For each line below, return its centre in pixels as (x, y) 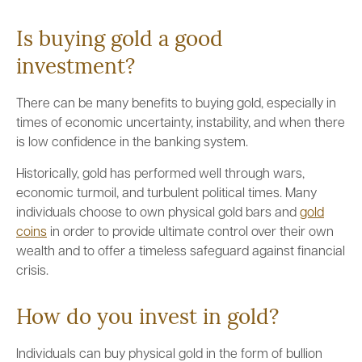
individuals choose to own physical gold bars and (158, 213)
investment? (76, 68)
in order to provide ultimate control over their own (190, 233)
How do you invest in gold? (147, 319)
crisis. (32, 271)
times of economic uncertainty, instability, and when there (181, 124)
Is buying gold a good (120, 41)
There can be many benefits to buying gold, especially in (176, 104)
